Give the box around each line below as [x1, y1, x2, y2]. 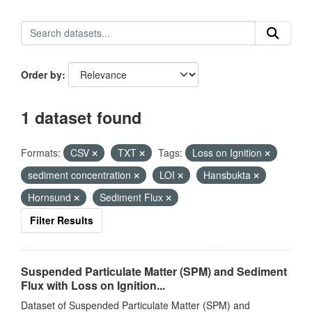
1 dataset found [21, 106, 141, 129]
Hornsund [28, 190, 74, 204]
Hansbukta [203, 168, 253, 182]
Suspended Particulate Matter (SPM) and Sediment [21, 263, 287, 279]
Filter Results [30, 213, 93, 227]
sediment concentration [28, 168, 134, 182]
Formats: [21, 146, 61, 159]
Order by [21, 68, 62, 81]
